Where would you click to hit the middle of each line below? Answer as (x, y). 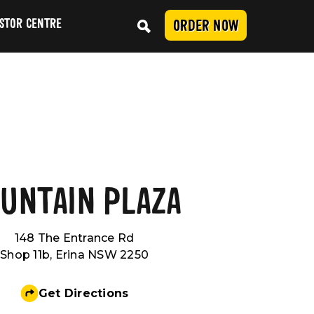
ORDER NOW (205, 27)
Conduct (275, 189)
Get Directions (83, 293)
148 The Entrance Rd (74, 238)
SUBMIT (201, 199)
